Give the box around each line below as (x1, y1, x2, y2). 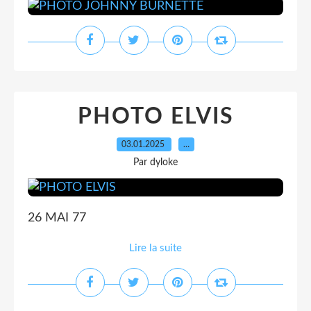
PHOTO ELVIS (77, 106, 234, 128)
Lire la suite (129, 243, 182, 253)
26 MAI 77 (28, 212, 86, 224)
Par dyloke (133, 158, 178, 167)
